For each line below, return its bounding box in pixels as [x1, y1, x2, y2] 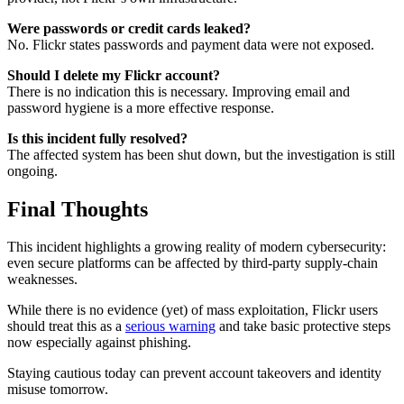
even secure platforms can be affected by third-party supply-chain [7, 255, 378, 271]
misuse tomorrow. [7, 381, 108, 398]
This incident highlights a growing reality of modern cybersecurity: [7, 239, 386, 255]
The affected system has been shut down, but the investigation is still [7, 146, 395, 162]
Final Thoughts [7, 197, 148, 221]
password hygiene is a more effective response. [7, 99, 274, 115]
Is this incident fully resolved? [7, 130, 188, 146]
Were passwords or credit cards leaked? [7, 20, 251, 36]
